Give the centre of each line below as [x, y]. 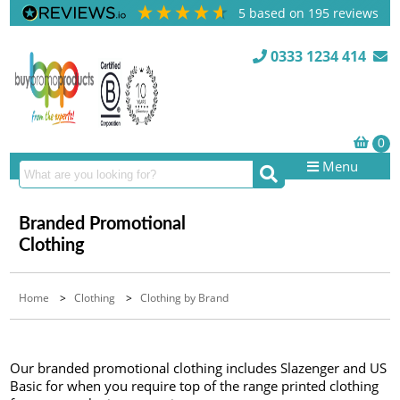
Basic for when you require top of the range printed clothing [195, 386]
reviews [354, 13]
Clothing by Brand [185, 298]
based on [279, 13]
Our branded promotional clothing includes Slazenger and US [199, 368]
